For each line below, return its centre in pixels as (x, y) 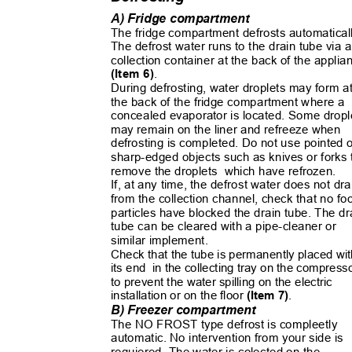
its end (128, 268)
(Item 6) (132, 74)
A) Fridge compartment (183, 18)
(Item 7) (268, 295)
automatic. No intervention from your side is (231, 338)
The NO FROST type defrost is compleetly (227, 324)
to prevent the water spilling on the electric (225, 282)
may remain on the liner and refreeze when (229, 130)
